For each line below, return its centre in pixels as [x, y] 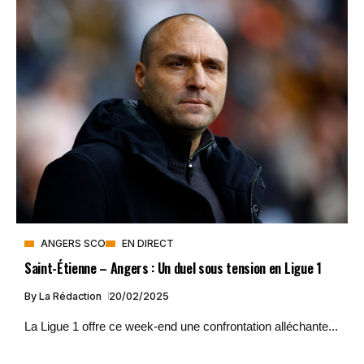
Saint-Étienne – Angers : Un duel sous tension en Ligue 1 [173, 267]
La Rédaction [71, 296]
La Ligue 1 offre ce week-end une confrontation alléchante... [181, 326]
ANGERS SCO [73, 243]
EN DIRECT [148, 243]
